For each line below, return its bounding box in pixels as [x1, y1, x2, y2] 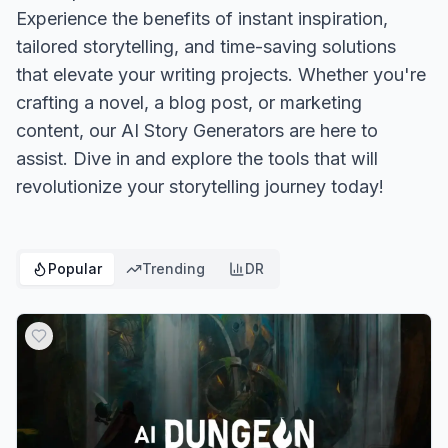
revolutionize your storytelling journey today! [16, 176, 384, 197]
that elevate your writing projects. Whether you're [16, 64, 426, 85]
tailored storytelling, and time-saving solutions [16, 36, 396, 57]
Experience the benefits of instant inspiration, [16, 8, 388, 29]
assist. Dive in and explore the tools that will [16, 148, 378, 169]
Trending [142, 260, 205, 277]
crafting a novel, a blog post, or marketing [16, 92, 362, 113]
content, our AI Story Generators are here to [16, 120, 378, 141]
